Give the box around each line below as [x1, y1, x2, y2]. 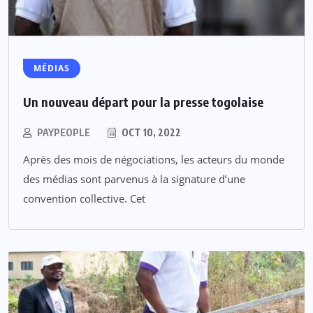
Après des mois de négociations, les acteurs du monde [23, 152, 284, 167]
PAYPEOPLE [37, 126, 90, 139]
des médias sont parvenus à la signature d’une [23, 172, 245, 187]
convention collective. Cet [23, 191, 145, 206]
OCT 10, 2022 [119, 126, 181, 139]
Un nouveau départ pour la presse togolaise [23, 94, 263, 110]
